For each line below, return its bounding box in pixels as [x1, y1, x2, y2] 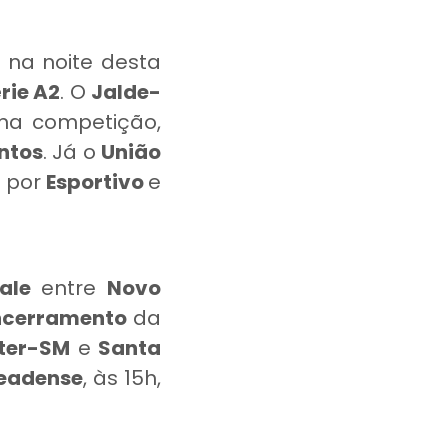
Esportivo [45, 168, 149, 196]
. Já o [43, 138, 102, 166]
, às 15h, [82, 364, 162, 392]
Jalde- [91, 78, 162, 106]
